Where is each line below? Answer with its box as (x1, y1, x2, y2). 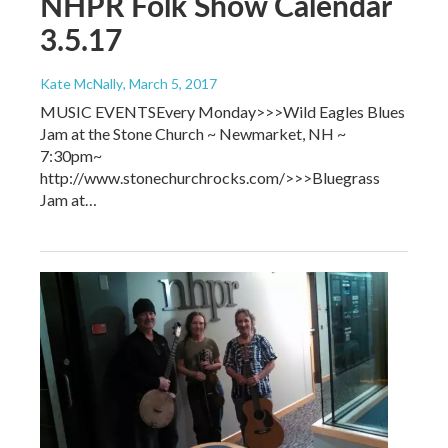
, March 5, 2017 (123, 75, 217, 92)
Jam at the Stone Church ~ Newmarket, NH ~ (40, 124, 346, 143)
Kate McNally (40, 75, 123, 92)
